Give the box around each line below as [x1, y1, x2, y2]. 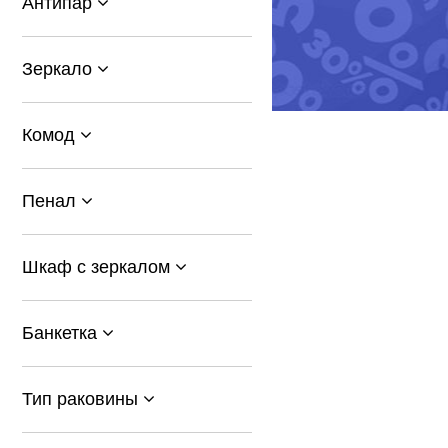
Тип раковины [22, 389, 143, 409]
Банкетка [22, 323, 102, 343]
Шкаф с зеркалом [22, 257, 175, 277]
